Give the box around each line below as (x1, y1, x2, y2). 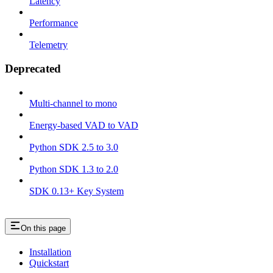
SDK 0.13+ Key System (29, 185, 124, 196)
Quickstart (29, 258, 69, 269)
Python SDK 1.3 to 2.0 (29, 163, 118, 174)
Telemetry (29, 40, 68, 51)
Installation (29, 247, 71, 258)
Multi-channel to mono (29, 97, 117, 108)
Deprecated (5, 62, 61, 75)
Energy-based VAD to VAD (29, 119, 138, 130)
